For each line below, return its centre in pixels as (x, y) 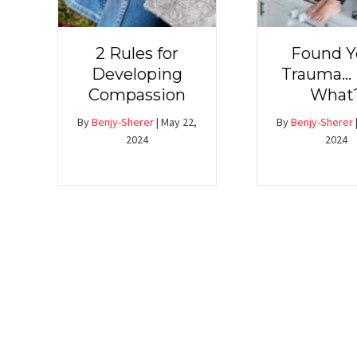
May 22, (179, 122)
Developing (137, 75)
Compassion (137, 95)
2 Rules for (137, 54)
